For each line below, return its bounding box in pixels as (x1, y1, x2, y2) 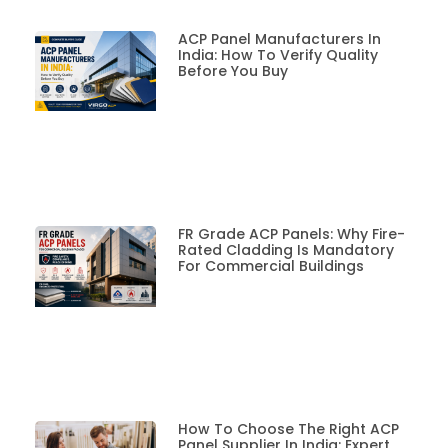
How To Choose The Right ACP (177, 419, 399, 440)
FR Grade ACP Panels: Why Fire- (177, 223, 405, 244)
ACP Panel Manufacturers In (177, 28, 381, 49)
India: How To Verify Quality (177, 44, 378, 65)
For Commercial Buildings (177, 255, 364, 276)
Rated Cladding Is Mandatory (177, 239, 394, 260)
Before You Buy (177, 60, 288, 81)
